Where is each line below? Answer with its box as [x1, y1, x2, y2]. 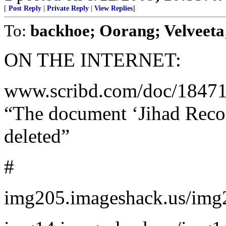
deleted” [4, 125, 70, 147]
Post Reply [9, 5, 41, 12]
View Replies [94, 5, 133, 12]
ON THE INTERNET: [4, 49, 181, 71]
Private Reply [47, 5, 89, 12]
